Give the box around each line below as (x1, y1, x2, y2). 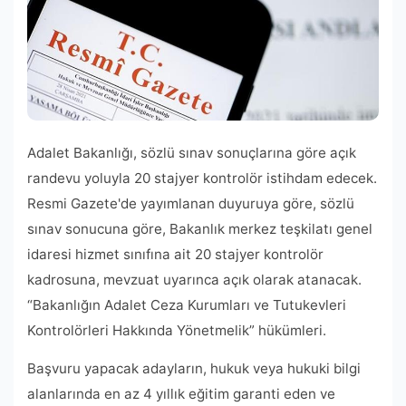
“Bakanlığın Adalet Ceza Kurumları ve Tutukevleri (27, 295, 346, 314)
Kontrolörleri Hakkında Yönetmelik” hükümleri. (27, 321, 326, 339)
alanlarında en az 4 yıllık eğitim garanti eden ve (27, 384, 335, 402)
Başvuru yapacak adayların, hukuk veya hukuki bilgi (27, 359, 361, 377)
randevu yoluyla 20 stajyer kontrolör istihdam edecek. (27, 169, 377, 187)
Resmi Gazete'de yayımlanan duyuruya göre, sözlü (27, 194, 354, 212)
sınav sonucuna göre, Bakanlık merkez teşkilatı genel (27, 219, 372, 237)
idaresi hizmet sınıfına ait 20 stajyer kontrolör (27, 245, 324, 263)
